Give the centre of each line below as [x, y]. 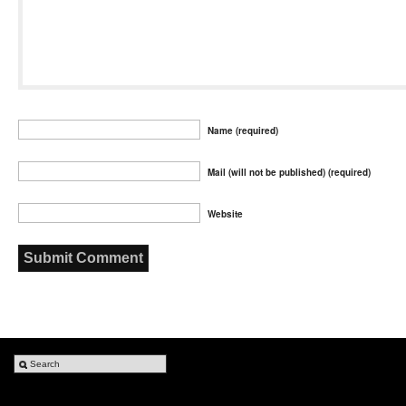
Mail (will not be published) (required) [288, 172]
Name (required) [242, 130]
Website [224, 213]
